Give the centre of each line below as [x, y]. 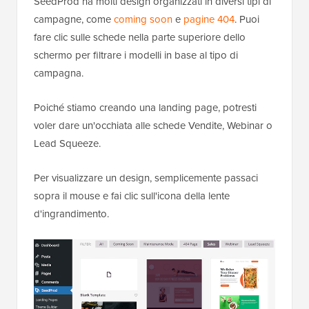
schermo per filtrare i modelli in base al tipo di [136, 56]
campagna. [59, 73]
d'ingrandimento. [71, 214]
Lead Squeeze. [67, 144]
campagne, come [74, 20]
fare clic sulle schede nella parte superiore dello [140, 38]
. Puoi [247, 20]
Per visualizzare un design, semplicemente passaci [146, 178]
